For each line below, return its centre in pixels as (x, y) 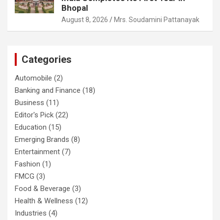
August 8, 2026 (85, 19)
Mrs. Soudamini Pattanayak (157, 19)
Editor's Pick (34, 115)
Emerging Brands (42, 139)
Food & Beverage (42, 188)
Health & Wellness (44, 201)
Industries (31, 213)
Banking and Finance (48, 90)
